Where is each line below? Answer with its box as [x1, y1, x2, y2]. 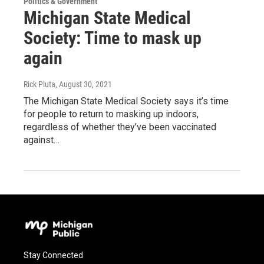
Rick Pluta [24, 79, 55, 89]
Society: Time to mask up [24, 27, 202, 48]
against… [24, 134, 60, 146]
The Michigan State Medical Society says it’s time [24, 95, 229, 107]
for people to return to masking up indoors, [24, 108, 199, 120]
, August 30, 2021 [55, 79, 112, 89]
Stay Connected [24, 250, 83, 260]
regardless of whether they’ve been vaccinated [24, 121, 216, 133]
